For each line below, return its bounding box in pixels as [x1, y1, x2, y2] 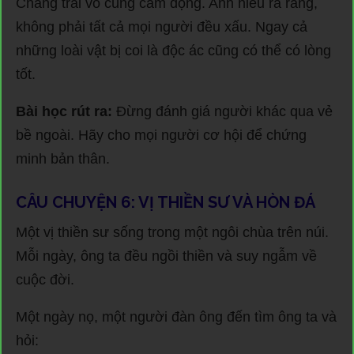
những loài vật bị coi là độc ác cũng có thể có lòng [16, 42, 331, 58]
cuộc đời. [16, 271, 74, 288]
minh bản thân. [16, 150, 110, 167]
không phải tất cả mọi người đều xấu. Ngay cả [16, 18, 307, 35]
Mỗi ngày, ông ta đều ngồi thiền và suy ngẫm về [16, 247, 317, 264]
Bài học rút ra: [16, 103, 112, 119]
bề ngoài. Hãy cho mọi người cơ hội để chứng [16, 126, 307, 143]
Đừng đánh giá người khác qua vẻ [112, 103, 333, 119]
